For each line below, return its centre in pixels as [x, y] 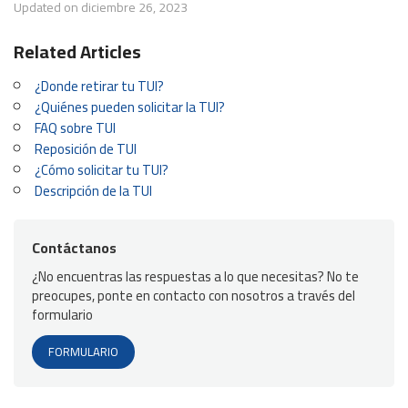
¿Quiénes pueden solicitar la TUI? [130, 107]
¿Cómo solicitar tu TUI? [102, 170]
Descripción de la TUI [93, 191]
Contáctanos [74, 248]
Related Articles [77, 52]
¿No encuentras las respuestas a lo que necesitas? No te [195, 277]
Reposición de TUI [86, 149]
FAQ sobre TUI [75, 128]
